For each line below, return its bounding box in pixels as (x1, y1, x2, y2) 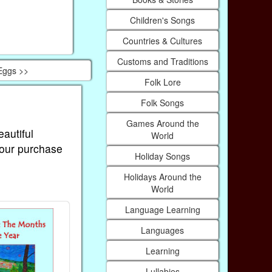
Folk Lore (144, 75, 181, 88)
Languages (141, 223, 185, 236)
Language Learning (124, 203, 200, 216)
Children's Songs (130, 13, 195, 26)
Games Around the (126, 117, 199, 129)
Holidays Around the (123, 170, 202, 183)
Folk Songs (141, 96, 185, 109)
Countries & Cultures (123, 34, 203, 47)
